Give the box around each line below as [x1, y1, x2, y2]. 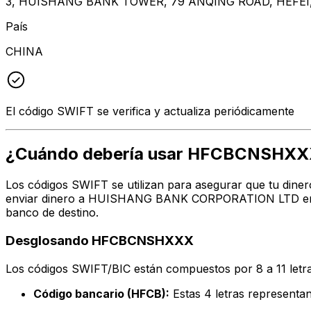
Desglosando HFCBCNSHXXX [6, 233, 194, 249]
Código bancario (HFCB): [33, 286, 169, 301]
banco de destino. [6, 205, 99, 220]
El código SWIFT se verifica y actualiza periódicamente [6, 103, 294, 118]
